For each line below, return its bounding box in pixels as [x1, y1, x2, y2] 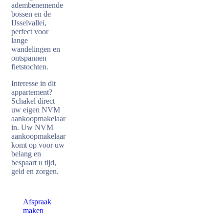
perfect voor [11, 27, 48, 36]
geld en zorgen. [11, 167, 59, 175]
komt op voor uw [11, 141, 65, 149]
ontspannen [11, 54, 46, 62]
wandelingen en [11, 45, 60, 53]
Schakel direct [11, 97, 55, 105]
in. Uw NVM [11, 123, 53, 131]
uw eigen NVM [11, 106, 60, 114]
